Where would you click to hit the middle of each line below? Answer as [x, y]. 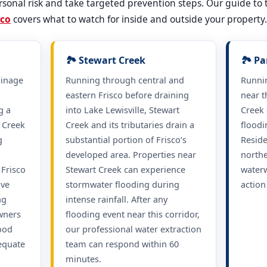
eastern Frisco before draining [127, 94]
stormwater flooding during [122, 184]
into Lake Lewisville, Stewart [122, 109]
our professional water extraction [133, 229]
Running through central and [125, 80]
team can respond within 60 [122, 243]
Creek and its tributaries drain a [130, 124]
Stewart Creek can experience [125, 169]
